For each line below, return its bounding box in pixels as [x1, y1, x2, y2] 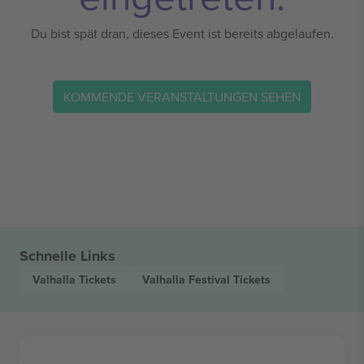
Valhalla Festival [142, 271, 233, 288]
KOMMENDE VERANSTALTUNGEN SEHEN [63, 87, 301, 106]
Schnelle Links [19, 245, 115, 266]
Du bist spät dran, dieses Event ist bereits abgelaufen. [30, 24, 334, 42]
